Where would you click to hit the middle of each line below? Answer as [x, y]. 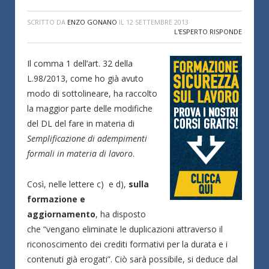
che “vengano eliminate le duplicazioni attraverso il [125, 229]
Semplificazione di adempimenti [87, 138]
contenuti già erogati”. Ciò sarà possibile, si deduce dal [132, 259]
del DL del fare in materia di [81, 123]
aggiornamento [61, 214]
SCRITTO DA [47, 22]
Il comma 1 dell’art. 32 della [80, 63]
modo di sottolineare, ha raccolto [92, 93]
